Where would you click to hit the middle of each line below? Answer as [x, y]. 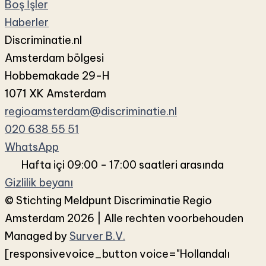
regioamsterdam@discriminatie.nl [91, 111]
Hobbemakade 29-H [57, 75]
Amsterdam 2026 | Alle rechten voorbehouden [124, 218]
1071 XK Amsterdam [56, 93]
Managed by [37, 236]
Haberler [27, 22]
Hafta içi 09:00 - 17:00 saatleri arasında [122, 164]
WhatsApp [32, 147]
